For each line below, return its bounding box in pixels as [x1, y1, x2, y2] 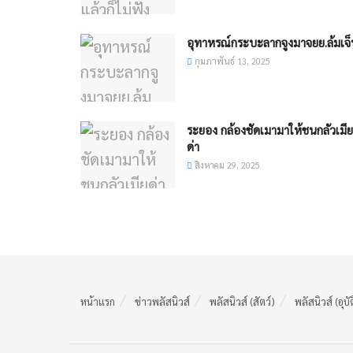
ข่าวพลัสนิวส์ [135, 295, 190, 309]
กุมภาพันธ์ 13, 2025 [192, 54, 270, 67]
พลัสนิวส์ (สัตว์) [210, 295, 275, 309]
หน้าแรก [80, 295, 115, 309]
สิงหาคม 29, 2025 [192, 158, 260, 171]
